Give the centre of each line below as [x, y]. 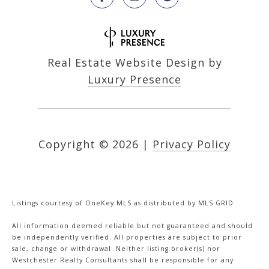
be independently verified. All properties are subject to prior [127, 237]
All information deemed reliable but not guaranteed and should [132, 225]
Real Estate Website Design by [134, 62]
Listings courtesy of [49, 203]
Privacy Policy [192, 144]
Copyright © [74, 144]
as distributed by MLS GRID [183, 203]
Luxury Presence [134, 79]
